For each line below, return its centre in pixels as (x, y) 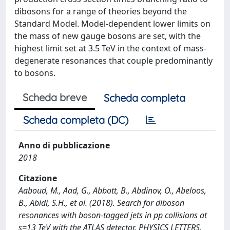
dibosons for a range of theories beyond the (101, 11)
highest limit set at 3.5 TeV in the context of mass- (110, 48)
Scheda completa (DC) (76, 120)
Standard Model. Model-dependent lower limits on (112, 24)
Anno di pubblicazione (64, 145)
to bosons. (35, 73)
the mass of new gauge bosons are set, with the (108, 36)
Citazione (38, 178)
